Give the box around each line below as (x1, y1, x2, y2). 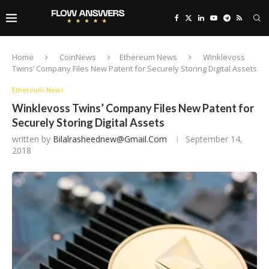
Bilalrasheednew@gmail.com (53, 133, 167, 145)
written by (12, 133, 53, 145)
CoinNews (59, 52, 96, 62)
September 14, (186, 133, 243, 145)
